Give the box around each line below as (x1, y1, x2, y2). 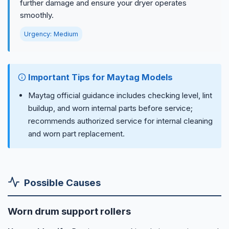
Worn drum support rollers (8, 205, 131, 218)
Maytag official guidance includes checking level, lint (28, 90, 212, 101)
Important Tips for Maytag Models (26, 72, 173, 82)
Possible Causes (24, 177, 101, 189)
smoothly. (20, 10, 54, 20)
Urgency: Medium (24, 30, 78, 38)
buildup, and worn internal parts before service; (28, 103, 193, 113)
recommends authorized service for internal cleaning (28, 116, 213, 126)
